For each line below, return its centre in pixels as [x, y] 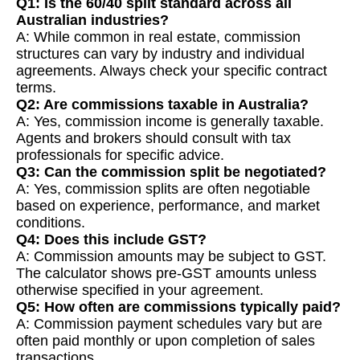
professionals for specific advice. [120, 155]
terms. [36, 88]
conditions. [51, 223]
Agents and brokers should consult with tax [153, 139]
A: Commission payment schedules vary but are [169, 324]
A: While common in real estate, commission [158, 37]
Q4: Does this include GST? [111, 240]
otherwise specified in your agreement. [140, 290]
